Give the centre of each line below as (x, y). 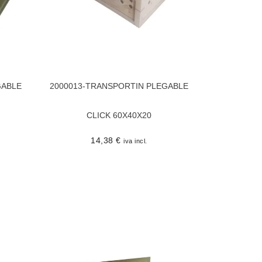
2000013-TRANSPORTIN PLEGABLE (119, 86)
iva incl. (135, 141)
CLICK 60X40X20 (119, 115)
